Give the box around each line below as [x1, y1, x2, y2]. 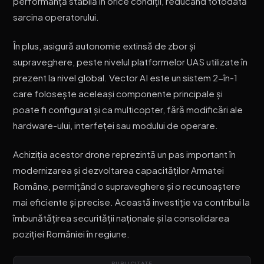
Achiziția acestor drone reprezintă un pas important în [13, 148, 236, 160]
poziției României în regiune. [13, 227, 130, 239]
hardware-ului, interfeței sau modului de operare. [13, 119, 219, 131]
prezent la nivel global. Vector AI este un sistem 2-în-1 [13, 71, 238, 83]
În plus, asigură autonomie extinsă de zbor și [13, 39, 196, 51]
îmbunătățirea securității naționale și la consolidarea [13, 212, 230, 223]
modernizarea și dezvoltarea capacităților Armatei [13, 164, 225, 176]
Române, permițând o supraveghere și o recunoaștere [13, 180, 241, 192]
